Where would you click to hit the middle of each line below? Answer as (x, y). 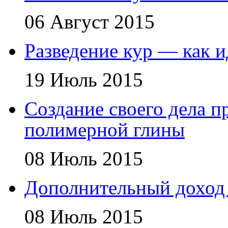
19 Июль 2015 (84, 79)
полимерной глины (105, 129)
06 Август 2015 (90, 21)
